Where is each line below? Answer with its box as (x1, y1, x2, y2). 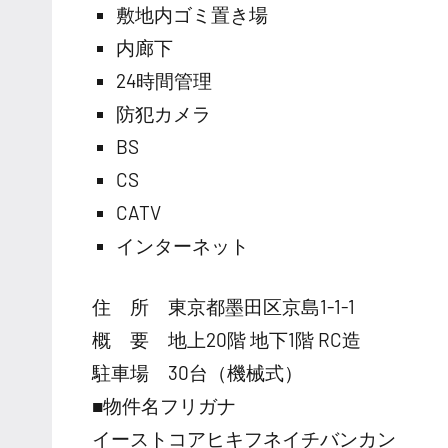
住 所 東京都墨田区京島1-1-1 (92, 294, 355, 318)
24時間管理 (116, 68, 212, 92)
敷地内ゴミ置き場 (116, 2, 268, 26)
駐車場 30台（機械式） (92, 360, 303, 384)
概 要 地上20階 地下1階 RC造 (92, 327, 361, 351)
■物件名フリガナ (92, 393, 236, 417)
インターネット (116, 233, 249, 257)
